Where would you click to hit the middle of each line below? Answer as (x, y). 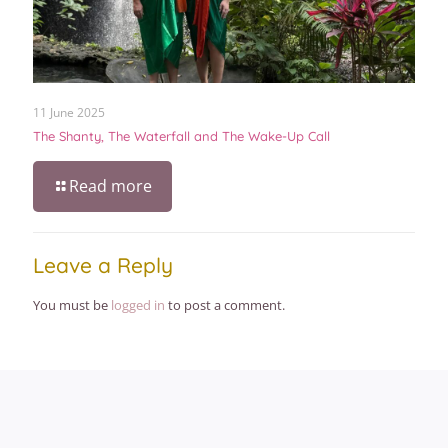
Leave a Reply (103, 265)
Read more (110, 186)
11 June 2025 (69, 113)
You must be (72, 305)
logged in (138, 305)
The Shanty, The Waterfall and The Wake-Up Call (181, 136)
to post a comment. (225, 305)
